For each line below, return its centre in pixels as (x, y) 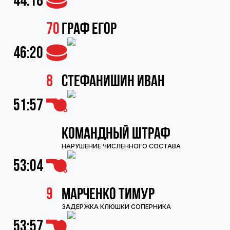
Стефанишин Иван (113, 81)
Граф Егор (89, 29)
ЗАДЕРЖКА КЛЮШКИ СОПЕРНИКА (116, 207)
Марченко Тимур (108, 194)
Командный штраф (116, 134)
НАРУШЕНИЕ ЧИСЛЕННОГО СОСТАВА (121, 146)
